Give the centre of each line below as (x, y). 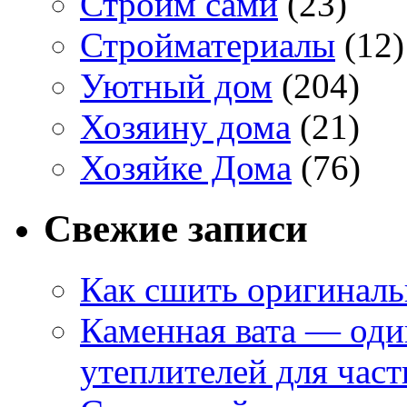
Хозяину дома (185, 127)
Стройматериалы (208, 45)
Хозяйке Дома (186, 168)
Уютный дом (176, 86)
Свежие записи (176, 229)
